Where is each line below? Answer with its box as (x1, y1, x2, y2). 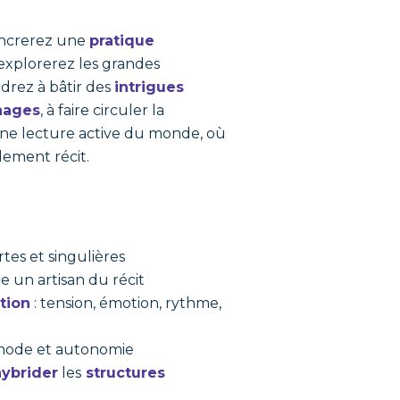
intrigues (114, 79, 185, 96)
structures (81, 364, 166, 381)
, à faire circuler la (40, 102, 165, 119)
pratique (89, 32, 155, 49)
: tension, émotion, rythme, (30, 295, 222, 312)
